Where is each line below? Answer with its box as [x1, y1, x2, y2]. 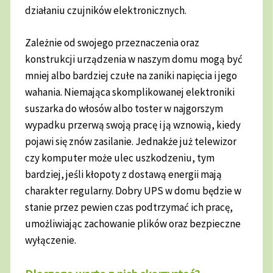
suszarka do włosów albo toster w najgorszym [25, 101, 224, 115]
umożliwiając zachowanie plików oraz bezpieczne [25, 216, 241, 230]
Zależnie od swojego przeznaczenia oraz [25, 35, 200, 49]
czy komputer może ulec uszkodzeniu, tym [25, 151, 215, 165]
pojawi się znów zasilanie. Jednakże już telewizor [25, 134, 237, 148]
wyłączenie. [25, 233, 79, 247]
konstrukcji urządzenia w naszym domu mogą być [25, 52, 243, 66]
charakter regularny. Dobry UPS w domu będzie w [25, 183, 242, 197]
